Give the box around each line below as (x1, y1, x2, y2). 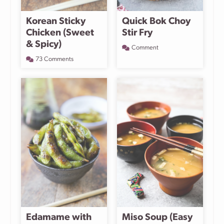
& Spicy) (26, 40, 61, 49)
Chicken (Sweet (26, 28, 94, 38)
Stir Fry (122, 28, 152, 38)
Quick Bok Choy (122, 17, 190, 26)
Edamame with (26, 213, 91, 222)
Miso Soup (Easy (122, 213, 192, 222)
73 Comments (35, 56, 73, 62)
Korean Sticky (26, 17, 85, 26)
